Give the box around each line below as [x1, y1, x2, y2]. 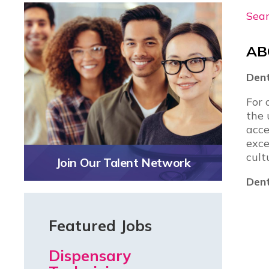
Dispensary [49, 246, 131, 265]
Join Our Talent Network [55, 155, 191, 171]
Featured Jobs [49, 216, 152, 235]
